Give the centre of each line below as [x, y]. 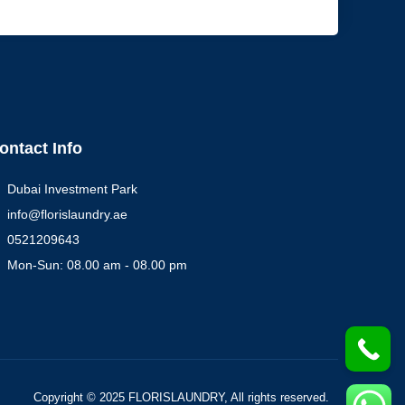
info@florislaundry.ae [68, 215]
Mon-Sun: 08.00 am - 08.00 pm [98, 265]
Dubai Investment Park [73, 189]
